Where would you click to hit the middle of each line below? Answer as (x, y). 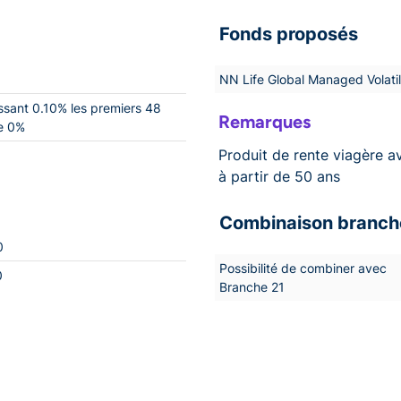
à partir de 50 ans (279, 176)
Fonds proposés (289, 34)
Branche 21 (252, 286)
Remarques (264, 121)
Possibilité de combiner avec (303, 268)
